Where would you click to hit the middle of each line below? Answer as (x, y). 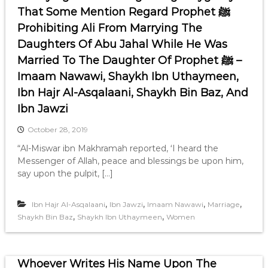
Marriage (223, 204)
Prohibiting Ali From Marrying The (109, 28)
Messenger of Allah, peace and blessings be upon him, (130, 161)
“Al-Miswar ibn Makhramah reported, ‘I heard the (118, 148)
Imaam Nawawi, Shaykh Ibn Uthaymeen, (128, 77)
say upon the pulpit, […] (65, 173)
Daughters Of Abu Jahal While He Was (122, 44)
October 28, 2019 (57, 130)
